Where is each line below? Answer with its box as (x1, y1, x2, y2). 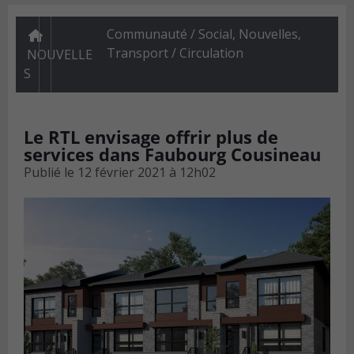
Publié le (24, 164, 74, 182)
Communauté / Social (106, 25, 232, 43)
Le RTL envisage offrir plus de (24, 125, 278, 149)
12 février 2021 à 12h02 (77, 164, 216, 182)
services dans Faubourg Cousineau (24, 142, 321, 167)
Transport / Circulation (106, 44, 243, 62)
